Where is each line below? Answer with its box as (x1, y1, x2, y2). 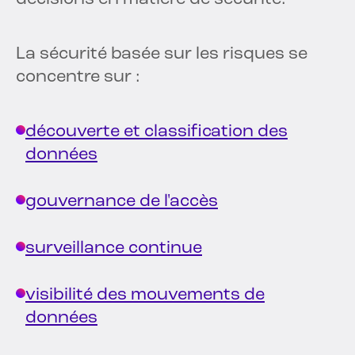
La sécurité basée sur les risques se (16, 45, 307, 64)
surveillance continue (25, 239, 202, 258)
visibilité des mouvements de (25, 286, 265, 305)
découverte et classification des (25, 123, 288, 142)
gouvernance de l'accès (25, 193, 218, 212)
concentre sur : (16, 68, 140, 87)
